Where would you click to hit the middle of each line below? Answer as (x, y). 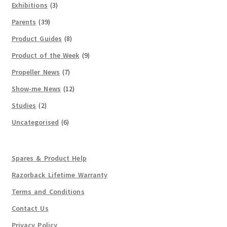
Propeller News (36, 72)
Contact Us (30, 208)
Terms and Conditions (48, 191)
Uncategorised (35, 122)
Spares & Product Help (49, 158)
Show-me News (36, 89)
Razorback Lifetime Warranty (60, 175)
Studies (24, 106)
